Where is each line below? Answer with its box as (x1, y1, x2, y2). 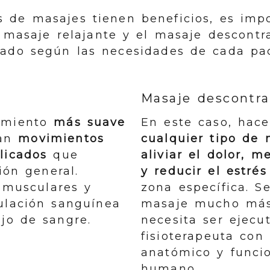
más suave (54, 116, 126, 129)
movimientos (18, 132, 105, 145)
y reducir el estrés (140, 165, 267, 178)
